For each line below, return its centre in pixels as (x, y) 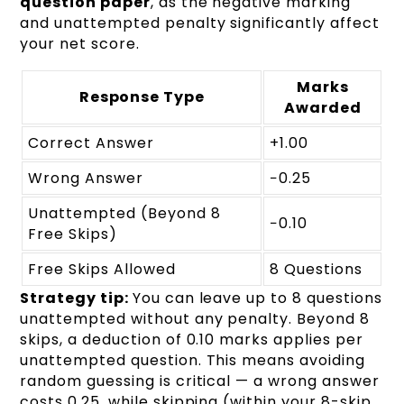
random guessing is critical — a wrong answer (200, 381)
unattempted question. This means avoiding (193, 361)
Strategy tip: (76, 298)
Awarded (323, 108)
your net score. (80, 44)
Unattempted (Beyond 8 (124, 214)
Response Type (142, 97)
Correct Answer (91, 143)
